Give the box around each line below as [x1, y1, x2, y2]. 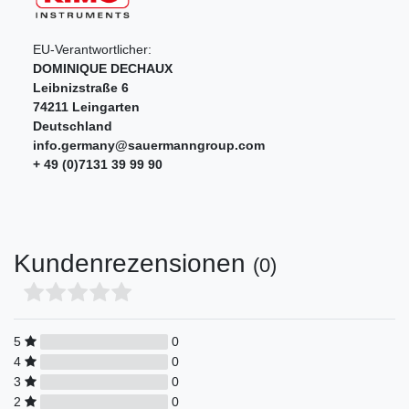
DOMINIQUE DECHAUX [33, 60, 173, 76]
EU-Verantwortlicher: [33, 41, 152, 57]
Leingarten [72, 99, 140, 114]
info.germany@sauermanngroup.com [33, 137, 265, 152]
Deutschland [33, 118, 112, 133]
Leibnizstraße [33, 79, 118, 95]
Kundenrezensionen [14, 248, 253, 278]
